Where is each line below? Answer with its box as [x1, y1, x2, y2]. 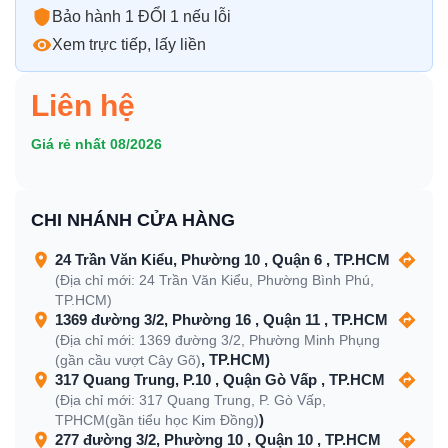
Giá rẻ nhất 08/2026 [31, 136, 162, 152]
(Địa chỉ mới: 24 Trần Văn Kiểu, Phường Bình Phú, [55, 272, 374, 288]
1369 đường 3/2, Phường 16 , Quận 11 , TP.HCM [55, 311, 388, 328]
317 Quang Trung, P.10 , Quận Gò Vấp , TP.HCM [55, 371, 385, 388]
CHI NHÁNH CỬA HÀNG [31, 210, 235, 230]
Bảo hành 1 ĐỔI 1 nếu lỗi [52, 8, 231, 25]
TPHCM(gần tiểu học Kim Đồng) [55, 412, 259, 428]
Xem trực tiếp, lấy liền [52, 36, 206, 53]
